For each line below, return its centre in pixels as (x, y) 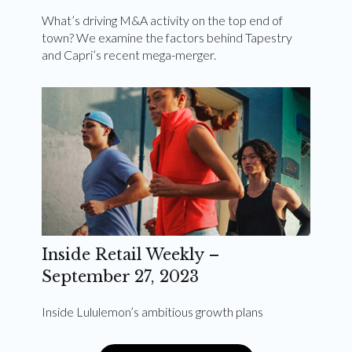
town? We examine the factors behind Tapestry (167, 37)
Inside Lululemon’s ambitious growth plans (152, 312)
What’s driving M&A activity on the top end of (162, 20)
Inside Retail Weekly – (131, 255)
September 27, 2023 (120, 277)
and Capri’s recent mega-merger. (129, 54)
